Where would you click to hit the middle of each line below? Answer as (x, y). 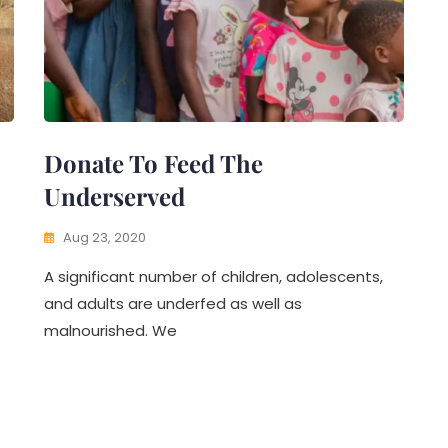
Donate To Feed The (153, 163)
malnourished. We (110, 330)
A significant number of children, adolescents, (213, 276)
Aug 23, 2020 (104, 237)
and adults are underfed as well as (173, 303)
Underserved (114, 196)
